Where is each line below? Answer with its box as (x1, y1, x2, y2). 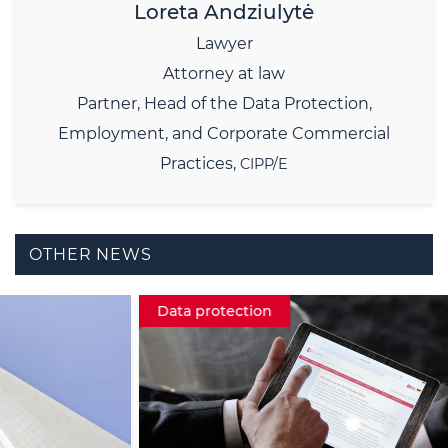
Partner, (76, 93, 144, 113)
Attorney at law (163, 63, 285, 83)
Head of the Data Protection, (143, 93, 372, 113)
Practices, (160, 153, 240, 173)
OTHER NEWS (29, 244, 152, 264)
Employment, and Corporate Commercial (58, 123, 390, 143)
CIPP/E (240, 154, 288, 173)
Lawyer (195, 33, 253, 53)
